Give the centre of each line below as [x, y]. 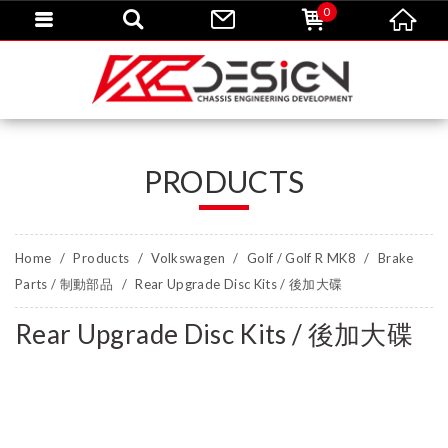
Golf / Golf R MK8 [301, 258]
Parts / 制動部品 [64, 284]
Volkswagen [188, 258]
